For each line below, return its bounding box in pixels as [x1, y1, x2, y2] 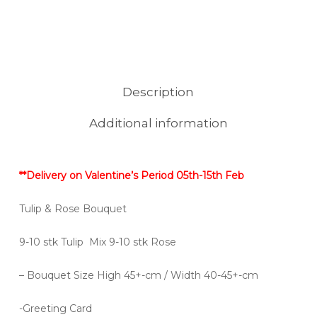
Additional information [88, 116, 228, 131]
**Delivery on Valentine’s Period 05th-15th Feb [18, 169, 244, 183]
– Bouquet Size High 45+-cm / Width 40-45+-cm [18, 269, 258, 282]
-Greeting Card [18, 302, 92, 316]
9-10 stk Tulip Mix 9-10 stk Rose [18, 236, 176, 249]
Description [122, 85, 195, 100]
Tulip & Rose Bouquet [18, 202, 127, 216]
